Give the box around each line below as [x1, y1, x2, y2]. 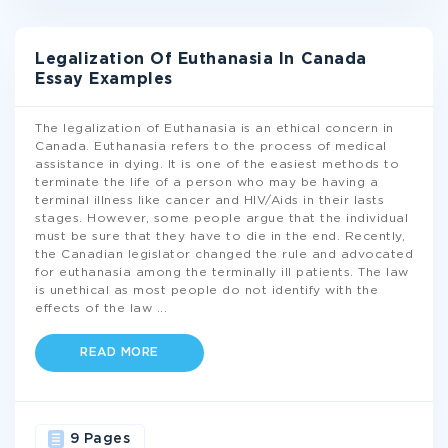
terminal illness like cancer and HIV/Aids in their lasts [35, 195, 384, 206]
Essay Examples [35, 72, 173, 87]
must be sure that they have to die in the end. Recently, [35, 231, 405, 242]
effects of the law [35, 303, 157, 314]
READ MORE [80, 347, 159, 358]
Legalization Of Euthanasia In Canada [35, 52, 367, 67]
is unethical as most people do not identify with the [35, 285, 378, 296]
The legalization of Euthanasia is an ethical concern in [35, 123, 394, 134]
